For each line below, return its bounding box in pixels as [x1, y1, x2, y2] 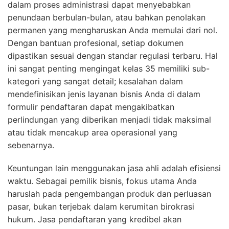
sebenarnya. [8, 140, 54, 151]
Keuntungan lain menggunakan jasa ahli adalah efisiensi [8, 163, 221, 174]
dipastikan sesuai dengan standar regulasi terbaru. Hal [8, 51, 218, 61]
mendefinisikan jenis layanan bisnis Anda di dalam [8, 89, 200, 100]
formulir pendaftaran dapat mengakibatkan [8, 102, 174, 112]
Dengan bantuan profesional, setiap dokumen [8, 38, 184, 49]
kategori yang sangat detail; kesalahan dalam [8, 76, 183, 87]
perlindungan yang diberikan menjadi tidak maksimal [8, 114, 211, 125]
